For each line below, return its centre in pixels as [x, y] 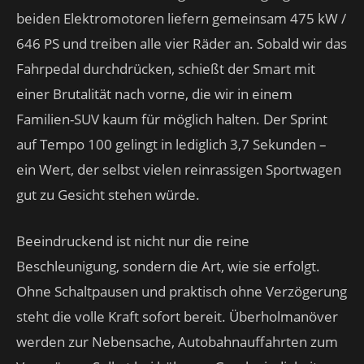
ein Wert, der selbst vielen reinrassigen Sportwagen [179, 169]
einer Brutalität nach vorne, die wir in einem [154, 94]
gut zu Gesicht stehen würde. [108, 195]
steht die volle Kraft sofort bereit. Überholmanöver [177, 316]
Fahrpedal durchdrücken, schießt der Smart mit [166, 69]
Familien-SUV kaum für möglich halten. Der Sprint [172, 119]
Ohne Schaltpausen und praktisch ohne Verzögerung [182, 291]
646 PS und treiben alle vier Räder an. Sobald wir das [182, 43]
